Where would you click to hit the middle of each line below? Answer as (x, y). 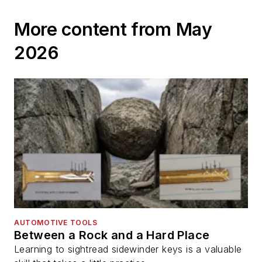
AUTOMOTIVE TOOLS (56, 222)
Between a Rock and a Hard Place (112, 235)
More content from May (113, 29)
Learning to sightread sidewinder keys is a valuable (128, 249)
